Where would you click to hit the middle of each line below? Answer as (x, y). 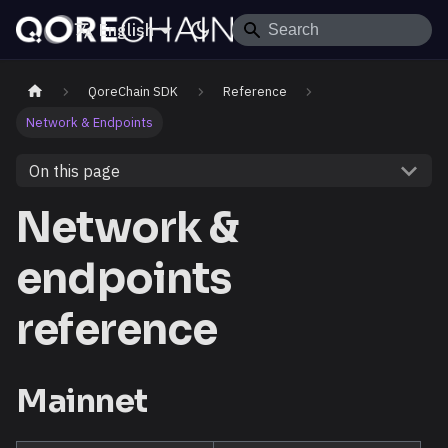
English (127, 29)
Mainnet (82, 401)
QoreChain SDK (133, 92)
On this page (74, 170)
